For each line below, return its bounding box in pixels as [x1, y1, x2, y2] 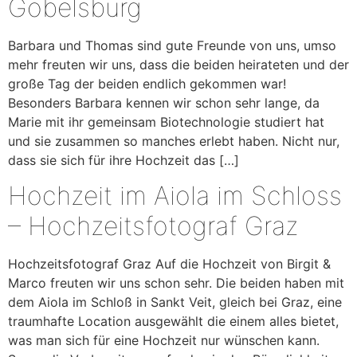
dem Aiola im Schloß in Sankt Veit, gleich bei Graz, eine [8, 294, 342, 311]
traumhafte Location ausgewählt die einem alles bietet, [8, 313, 339, 330]
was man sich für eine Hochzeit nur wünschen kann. [8, 332, 320, 349]
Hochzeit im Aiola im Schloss [8, 180, 342, 212]
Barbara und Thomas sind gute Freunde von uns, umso [8, 37, 336, 53]
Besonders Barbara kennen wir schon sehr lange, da [8, 95, 320, 111]
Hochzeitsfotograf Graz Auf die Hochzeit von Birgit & [8, 256, 331, 273]
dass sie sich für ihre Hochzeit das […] [8, 152, 239, 168]
